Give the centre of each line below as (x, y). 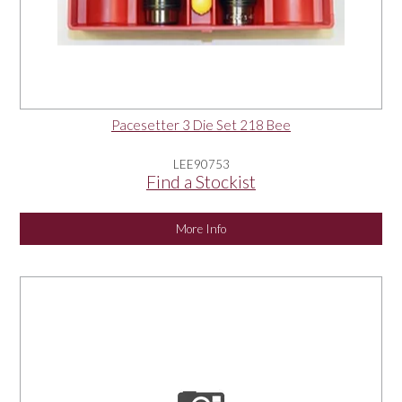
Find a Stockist (201, 182)
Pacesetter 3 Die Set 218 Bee (201, 125)
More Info (201, 229)
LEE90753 (201, 165)
